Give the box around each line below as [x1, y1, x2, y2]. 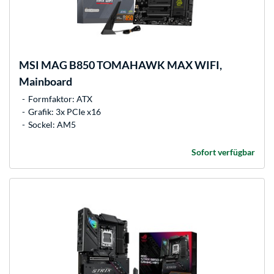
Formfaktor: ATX [28, 94, 92, 105]
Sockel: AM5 [28, 119, 76, 130]
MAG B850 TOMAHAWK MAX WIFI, [39, 58, 222, 72]
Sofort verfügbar [191, 147, 255, 158]
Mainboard [19, 75, 72, 89]
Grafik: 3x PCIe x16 [28, 106, 101, 117]
